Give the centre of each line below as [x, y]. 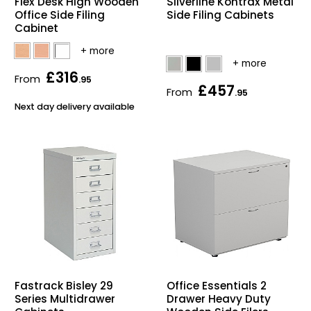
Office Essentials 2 [217, 286]
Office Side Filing [60, 15]
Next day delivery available [75, 106]
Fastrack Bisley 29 [64, 285]
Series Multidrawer [65, 299]
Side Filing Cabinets [220, 15]
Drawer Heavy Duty [219, 299]
